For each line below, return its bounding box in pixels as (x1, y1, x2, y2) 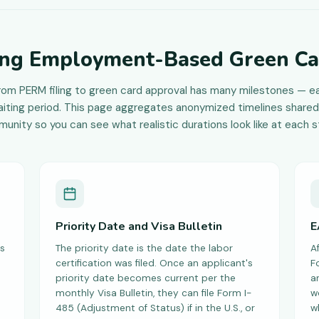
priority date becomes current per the (56, 272, 236, 284)
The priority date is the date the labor (56, 242, 234, 254)
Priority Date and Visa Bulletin (56, 219, 223, 234)
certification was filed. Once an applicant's (56, 257, 253, 269)
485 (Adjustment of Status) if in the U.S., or (56, 302, 256, 314)
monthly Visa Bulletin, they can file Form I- (56, 287, 252, 299)
